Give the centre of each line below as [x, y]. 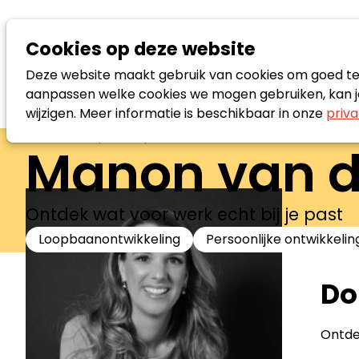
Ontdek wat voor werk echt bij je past [184, 214]
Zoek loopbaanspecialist [121, 136]
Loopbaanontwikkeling [109, 239]
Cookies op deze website [141, 49]
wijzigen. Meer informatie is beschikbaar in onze [176, 113]
